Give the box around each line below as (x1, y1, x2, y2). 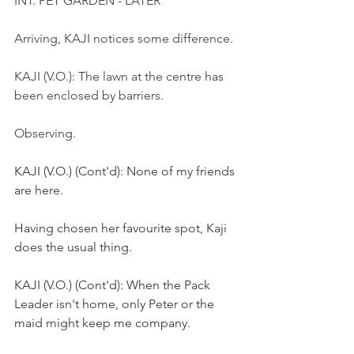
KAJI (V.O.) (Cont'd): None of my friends (14, 164, 238, 179)
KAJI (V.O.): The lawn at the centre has (14, 69, 227, 84)
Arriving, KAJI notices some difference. (14, 31, 233, 46)
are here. (14, 183, 63, 198)
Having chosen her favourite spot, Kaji (14, 220, 230, 235)
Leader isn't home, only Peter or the (14, 296, 217, 311)
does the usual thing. (14, 239, 132, 254)
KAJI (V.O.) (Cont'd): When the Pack (14, 277, 213, 292)
